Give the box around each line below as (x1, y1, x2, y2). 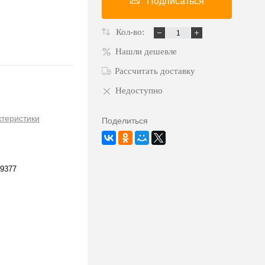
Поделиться (102, 116, 148, 126)
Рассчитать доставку (115, 66, 195, 76)
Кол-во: (116, 27, 147, 37)
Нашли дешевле (115, 47, 177, 57)
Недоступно (115, 86, 163, 96)
